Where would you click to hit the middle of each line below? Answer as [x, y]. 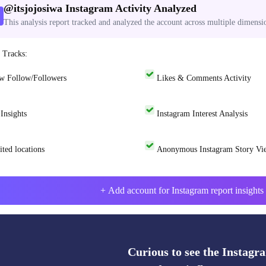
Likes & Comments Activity [204, 78]
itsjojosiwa [38, 8]
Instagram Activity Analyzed [131, 8]
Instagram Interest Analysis [202, 113]
